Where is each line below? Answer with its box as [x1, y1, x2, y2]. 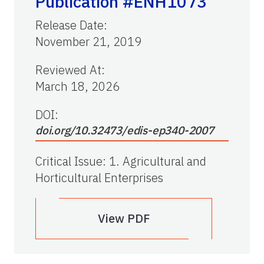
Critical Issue [35, 153, 103, 170]
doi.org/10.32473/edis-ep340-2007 [35, 123, 214, 138]
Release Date [35, 17, 104, 34]
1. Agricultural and [109, 153, 206, 170]
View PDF [98, 210, 150, 227]
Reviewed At [35, 62, 101, 78]
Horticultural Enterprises [35, 170, 163, 186]
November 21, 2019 [35, 34, 141, 50]
